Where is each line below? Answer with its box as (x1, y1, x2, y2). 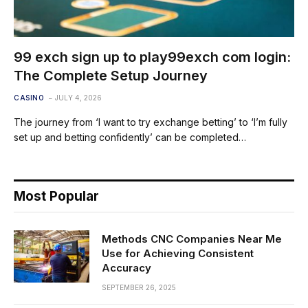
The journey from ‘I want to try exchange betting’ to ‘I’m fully (14, 115, 287, 128)
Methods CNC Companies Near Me (102, 232, 282, 245)
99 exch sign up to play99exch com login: (14, 48, 291, 65)
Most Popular (14, 188, 99, 204)
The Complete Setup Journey (14, 67, 208, 84)
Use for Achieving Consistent (102, 246, 254, 260)
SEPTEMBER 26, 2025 (102, 283, 176, 291)
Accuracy (102, 261, 151, 274)
